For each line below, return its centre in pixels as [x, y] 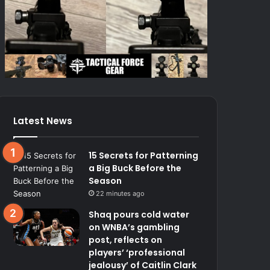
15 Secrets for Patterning [144, 155]
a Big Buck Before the [135, 168]
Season [105, 181]
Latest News [43, 121]
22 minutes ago [121, 193]
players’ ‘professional [137, 252]
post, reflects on [126, 240]
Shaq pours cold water [139, 214]
